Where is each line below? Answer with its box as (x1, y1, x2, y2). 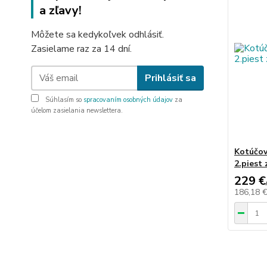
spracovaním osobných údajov (83, 95, 173, 104)
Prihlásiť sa (144, 71, 196, 85)
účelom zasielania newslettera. (31, 106, 123, 115)
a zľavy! (39, 2, 82, 18)
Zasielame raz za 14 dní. (31, 42, 132, 55)
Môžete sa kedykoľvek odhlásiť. (31, 28, 164, 41)
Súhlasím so (44, 95, 83, 104)
